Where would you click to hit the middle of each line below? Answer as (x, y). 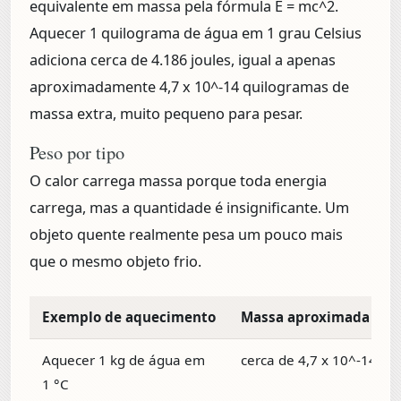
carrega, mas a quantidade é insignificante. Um (189, 208)
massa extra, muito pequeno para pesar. (166, 113)
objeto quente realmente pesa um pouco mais (186, 235)
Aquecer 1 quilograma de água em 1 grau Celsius (196, 33)
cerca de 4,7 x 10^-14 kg (318, 360)
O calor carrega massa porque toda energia (178, 181)
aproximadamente (94, 86)
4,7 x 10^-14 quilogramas (244, 86)
